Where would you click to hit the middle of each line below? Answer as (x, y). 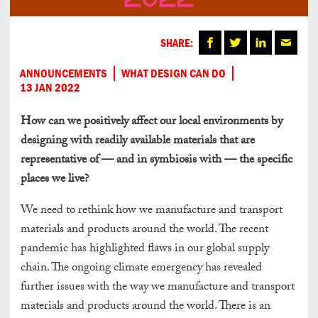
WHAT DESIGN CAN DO (174, 73)
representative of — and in (85, 161)
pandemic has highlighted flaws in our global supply (145, 250)
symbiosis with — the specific (221, 161)
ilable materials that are (200, 142)
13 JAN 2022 (50, 88)
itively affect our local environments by (191, 123)
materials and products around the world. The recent (144, 231)
